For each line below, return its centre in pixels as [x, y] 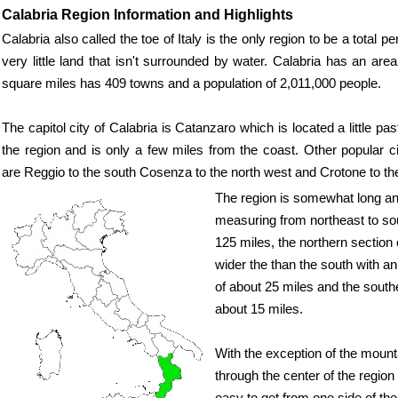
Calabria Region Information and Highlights [147, 15]
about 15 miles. [259, 309]
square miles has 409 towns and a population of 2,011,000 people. [191, 84]
